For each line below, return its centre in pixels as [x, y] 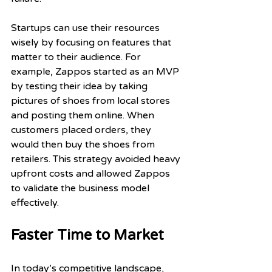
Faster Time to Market [87, 235]
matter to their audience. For [77, 57]
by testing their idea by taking [80, 86]
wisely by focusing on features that [92, 42]
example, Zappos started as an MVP [96, 71]
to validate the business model [81, 188]
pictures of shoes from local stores [92, 100]
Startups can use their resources [87, 28]
